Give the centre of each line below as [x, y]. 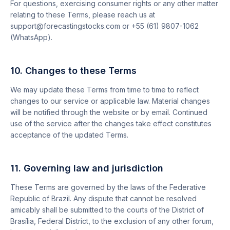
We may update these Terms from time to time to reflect [104, 90]
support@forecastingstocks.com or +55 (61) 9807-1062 [104, 26]
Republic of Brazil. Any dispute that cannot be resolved [103, 198]
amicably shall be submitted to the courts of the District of [107, 210]
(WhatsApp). [31, 37]
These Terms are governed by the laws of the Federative [108, 187]
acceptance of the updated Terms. [69, 135]
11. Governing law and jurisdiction [87, 168]
